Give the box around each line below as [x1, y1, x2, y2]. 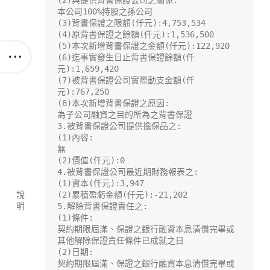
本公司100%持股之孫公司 [57, 7, 152, 17]
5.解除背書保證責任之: [57, 201, 148, 212]
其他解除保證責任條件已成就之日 [57, 236, 184, 246]
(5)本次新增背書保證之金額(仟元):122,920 [57, 41, 230, 51]
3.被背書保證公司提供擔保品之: [57, 121, 181, 131]
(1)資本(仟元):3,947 [57, 178, 144, 189]
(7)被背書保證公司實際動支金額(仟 [57, 75, 195, 86]
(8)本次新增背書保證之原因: [57, 98, 169, 108]
